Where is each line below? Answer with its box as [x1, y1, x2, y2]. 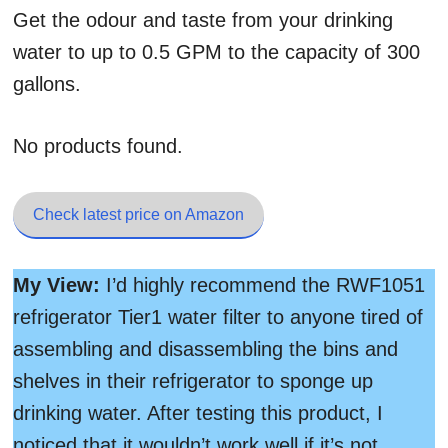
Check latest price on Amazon [33, 206, 244, 223]
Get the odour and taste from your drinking [13, 9, 393, 31]
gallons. [13, 73, 81, 95]
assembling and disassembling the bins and [13, 338, 398, 360]
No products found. [13, 135, 183, 157]
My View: [13, 274, 100, 296]
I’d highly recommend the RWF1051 [100, 274, 425, 296]
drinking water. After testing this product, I [13, 402, 383, 424]
